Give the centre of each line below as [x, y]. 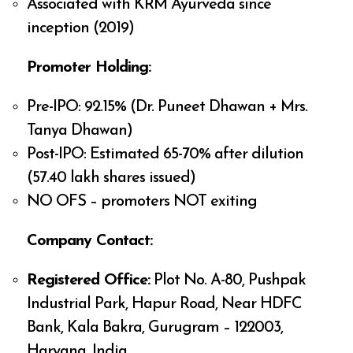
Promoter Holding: [89, 68]
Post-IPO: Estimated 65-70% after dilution [165, 155]
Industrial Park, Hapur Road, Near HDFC [165, 305]
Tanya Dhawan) [80, 131]
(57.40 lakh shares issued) [111, 178]
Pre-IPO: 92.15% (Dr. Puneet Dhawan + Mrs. [167, 108]
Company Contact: [90, 242]
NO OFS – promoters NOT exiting [142, 202]
